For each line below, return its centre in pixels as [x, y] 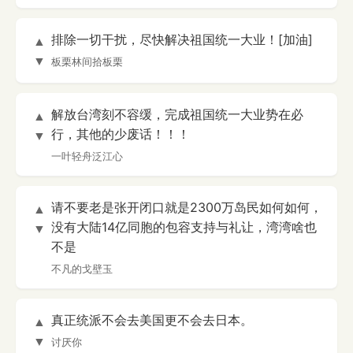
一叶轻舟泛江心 [87, 156]
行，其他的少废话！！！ [121, 134]
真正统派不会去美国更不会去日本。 [152, 320]
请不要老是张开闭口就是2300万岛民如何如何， [187, 208]
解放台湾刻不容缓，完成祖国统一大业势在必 [177, 115]
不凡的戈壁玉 [82, 269]
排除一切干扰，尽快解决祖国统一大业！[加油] [182, 40]
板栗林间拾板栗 [87, 62]
